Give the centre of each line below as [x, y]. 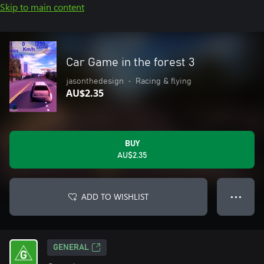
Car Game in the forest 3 [131, 62]
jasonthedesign [95, 81]
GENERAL [71, 247]
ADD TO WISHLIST [115, 197]
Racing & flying [164, 81]
